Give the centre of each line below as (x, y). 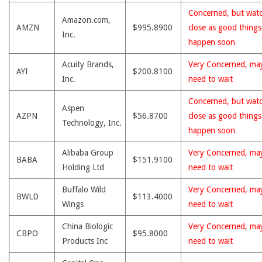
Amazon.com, (86, 20)
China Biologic (87, 226)
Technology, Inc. (92, 123)
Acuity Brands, (88, 64)
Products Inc (85, 241)
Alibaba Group (88, 153)
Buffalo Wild (84, 189)
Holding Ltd (83, 167)
